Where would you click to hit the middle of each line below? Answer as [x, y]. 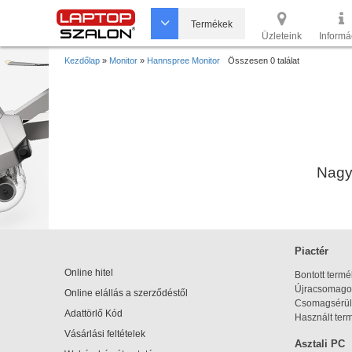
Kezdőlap [82, 60]
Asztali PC [320, 344]
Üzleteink [282, 36]
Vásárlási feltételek [105, 334]
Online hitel [89, 273]
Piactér [312, 251]
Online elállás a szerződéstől [126, 293]
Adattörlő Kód [93, 313]
